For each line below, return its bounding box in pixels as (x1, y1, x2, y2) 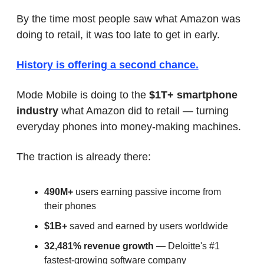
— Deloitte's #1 (153, 241, 220, 252)
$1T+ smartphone (148, 89, 237, 101)
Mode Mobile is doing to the (16, 89, 149, 101)
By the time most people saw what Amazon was (16, 13, 240, 25)
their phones (44, 201, 96, 212)
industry (16, 105, 58, 117)
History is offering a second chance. (16, 59, 199, 71)
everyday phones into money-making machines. (16, 121, 241, 133)
